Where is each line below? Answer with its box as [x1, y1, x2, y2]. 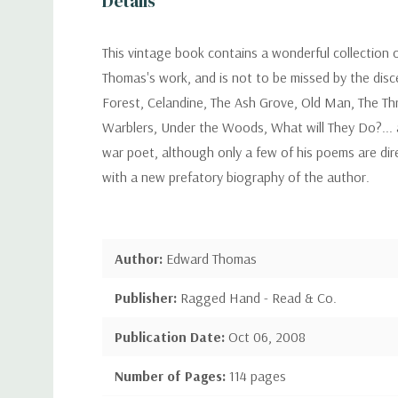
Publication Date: [115, 328, 228, 346]
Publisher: [115, 289, 180, 306]
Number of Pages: [115, 367, 229, 385]
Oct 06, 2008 [228, 328, 306, 346]
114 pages [229, 367, 286, 385]
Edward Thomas [166, 250, 257, 267]
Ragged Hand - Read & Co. [180, 289, 337, 306]
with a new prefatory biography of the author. [102, 168, 370, 186]
